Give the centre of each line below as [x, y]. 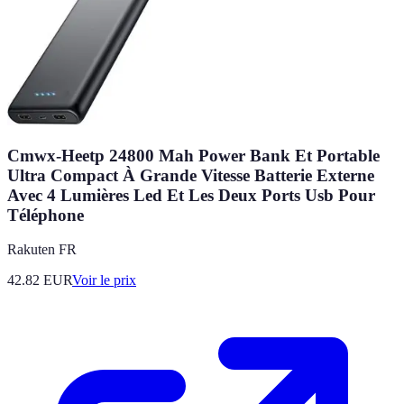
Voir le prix [104, 280]
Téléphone [46, 215]
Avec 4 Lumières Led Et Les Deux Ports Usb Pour [191, 195]
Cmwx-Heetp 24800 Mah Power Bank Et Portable [193, 155]
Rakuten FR [42, 250]
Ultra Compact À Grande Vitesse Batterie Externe [191, 175]
